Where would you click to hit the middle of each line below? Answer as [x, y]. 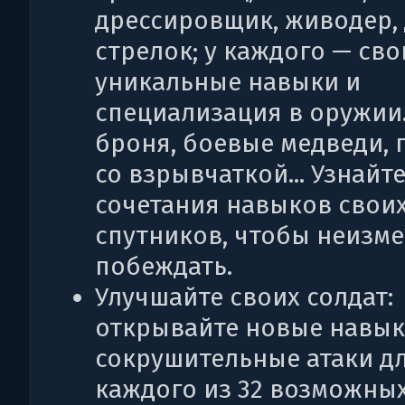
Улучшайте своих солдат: [244, 297]
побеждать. [164, 266]
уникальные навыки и [228, 82]
